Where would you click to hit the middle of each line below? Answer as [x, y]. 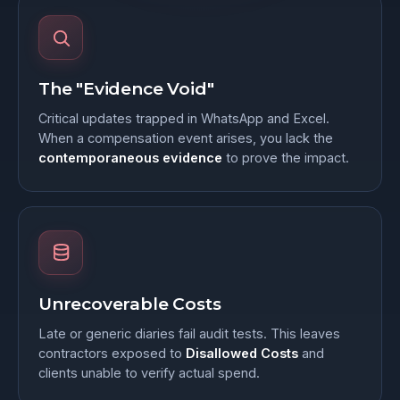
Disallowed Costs [242, 354]
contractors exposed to [112, 354]
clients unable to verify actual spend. [149, 373]
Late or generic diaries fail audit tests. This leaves [189, 334]
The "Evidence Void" [126, 89]
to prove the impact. [286, 158]
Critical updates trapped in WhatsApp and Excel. [184, 119]
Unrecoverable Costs [130, 304]
